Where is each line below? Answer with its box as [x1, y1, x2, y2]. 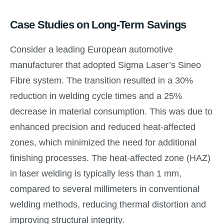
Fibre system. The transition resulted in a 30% [10, 75, 193, 85]
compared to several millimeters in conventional [10, 183, 199, 194]
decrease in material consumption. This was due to [10, 106, 212, 116]
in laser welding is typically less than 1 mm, [10, 168, 181, 178]
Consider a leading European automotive [10, 44, 173, 54]
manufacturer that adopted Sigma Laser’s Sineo [10, 59, 201, 70]
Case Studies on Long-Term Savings [10, 18, 186, 31]
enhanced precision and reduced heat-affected [10, 121, 195, 132]
